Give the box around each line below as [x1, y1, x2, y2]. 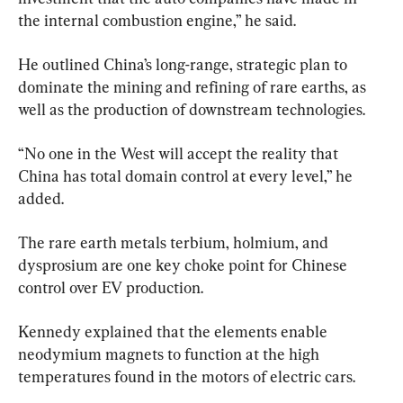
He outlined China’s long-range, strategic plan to [18, 54, 351, 74]
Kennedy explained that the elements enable [18, 321, 331, 341]
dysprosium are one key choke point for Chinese [18, 255, 351, 274]
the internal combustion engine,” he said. [18, 10, 296, 30]
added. [18, 188, 64, 208]
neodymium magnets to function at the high [18, 344, 323, 363]
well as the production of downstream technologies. [18, 99, 365, 119]
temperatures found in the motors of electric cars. [18, 366, 355, 386]
